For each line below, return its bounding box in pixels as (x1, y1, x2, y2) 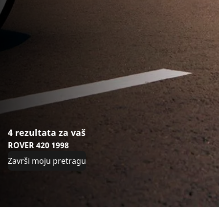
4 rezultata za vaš (8, 127, 86, 139)
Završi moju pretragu (8, 155, 86, 167)
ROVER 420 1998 (8, 140, 69, 151)
